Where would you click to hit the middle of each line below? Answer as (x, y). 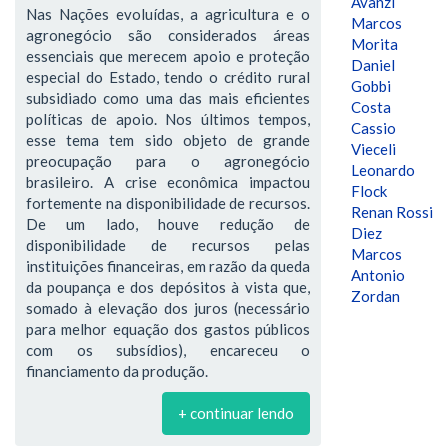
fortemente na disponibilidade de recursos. (168, 202)
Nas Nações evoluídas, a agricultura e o (168, 13)
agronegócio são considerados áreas (168, 34)
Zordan (375, 296)
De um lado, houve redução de (168, 223)
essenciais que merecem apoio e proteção (168, 55)
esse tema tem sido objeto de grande (168, 139)
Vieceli (373, 149)
